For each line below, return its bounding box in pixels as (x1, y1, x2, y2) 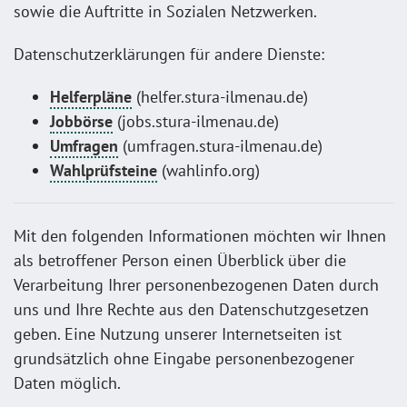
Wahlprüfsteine (50, 159, 157, 181)
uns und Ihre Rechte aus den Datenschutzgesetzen (14, 298, 369, 320)
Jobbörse (50, 110, 113, 132)
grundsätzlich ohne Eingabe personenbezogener (14, 347, 354, 369)
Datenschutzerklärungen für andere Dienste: (14, 43, 324, 65)
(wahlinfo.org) (157, 159, 260, 181)
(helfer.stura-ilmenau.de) (132, 85, 308, 107)
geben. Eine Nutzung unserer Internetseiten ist (14, 323, 342, 344)
